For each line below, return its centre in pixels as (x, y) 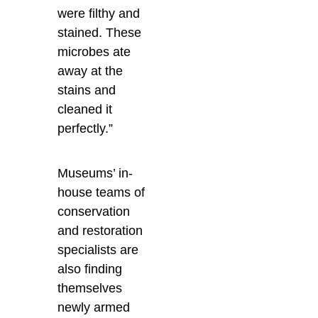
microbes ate (94, 51)
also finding (90, 269)
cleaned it (85, 109)
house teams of (102, 192)
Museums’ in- (95, 173)
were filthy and (99, 13)
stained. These (100, 32)
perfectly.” (86, 128)
